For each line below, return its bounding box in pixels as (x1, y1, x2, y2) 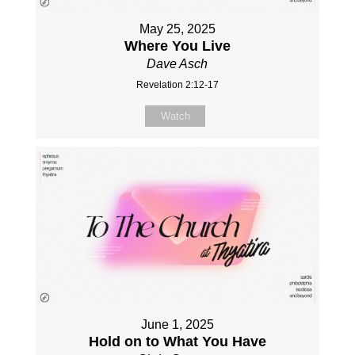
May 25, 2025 (139, 22, 216, 36)
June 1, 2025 (140, 318, 214, 332)
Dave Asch (147, 57, 208, 71)
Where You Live (124, 38, 231, 55)
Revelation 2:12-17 (136, 79, 219, 91)
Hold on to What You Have (88, 334, 266, 350)
